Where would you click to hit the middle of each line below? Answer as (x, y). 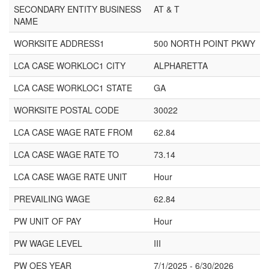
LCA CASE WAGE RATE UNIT (71, 177)
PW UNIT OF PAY (47, 221)
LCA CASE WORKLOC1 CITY (70, 65)
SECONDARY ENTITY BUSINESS (77, 9)
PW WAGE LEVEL (48, 243)
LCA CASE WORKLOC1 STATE (73, 88)
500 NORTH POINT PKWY (204, 43)
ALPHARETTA (181, 65)
